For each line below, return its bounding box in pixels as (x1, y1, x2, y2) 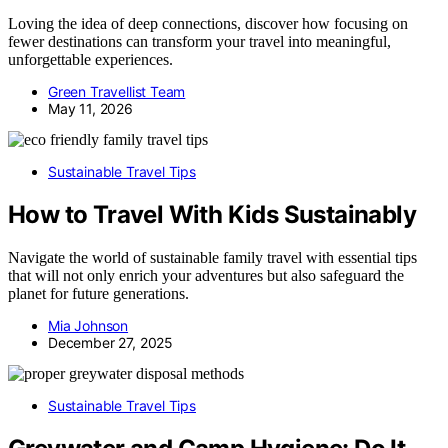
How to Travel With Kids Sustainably (8, 200, 416, 230)
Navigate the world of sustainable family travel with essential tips (8, 249, 417, 267)
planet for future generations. (8, 285, 189, 303)
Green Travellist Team (48, 83, 186, 101)
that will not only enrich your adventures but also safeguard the (8, 267, 404, 285)
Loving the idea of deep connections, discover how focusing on (8, 15, 408, 33)
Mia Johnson (48, 317, 129, 335)
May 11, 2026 (48, 100, 133, 118)
